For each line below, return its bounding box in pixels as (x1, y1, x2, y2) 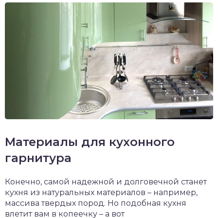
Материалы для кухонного (5, 135, 175, 149)
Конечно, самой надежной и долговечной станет (5, 177, 207, 187)
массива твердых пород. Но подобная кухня (5, 199, 186, 208)
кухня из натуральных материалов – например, (5, 188, 198, 198)
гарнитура (5, 151, 72, 165)
